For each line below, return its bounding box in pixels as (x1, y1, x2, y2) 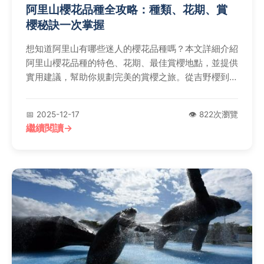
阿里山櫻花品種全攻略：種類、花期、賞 (26, 2, 227, 17)
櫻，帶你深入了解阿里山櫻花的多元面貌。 (26, 85, 194, 97)
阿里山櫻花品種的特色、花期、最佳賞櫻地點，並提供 (26, 57, 238, 69)
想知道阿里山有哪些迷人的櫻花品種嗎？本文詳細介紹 (26, 43, 238, 55)
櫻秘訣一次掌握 (26, 18, 104, 32)
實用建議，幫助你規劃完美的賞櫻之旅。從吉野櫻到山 (26, 71, 238, 83)
